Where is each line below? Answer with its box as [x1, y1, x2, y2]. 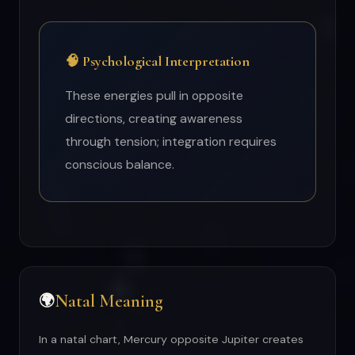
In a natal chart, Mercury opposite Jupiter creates [39, 332, 303, 347]
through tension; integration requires [65, 133, 277, 151]
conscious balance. [65, 156, 174, 174]
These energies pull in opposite [65, 87, 243, 105]
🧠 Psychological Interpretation [65, 52, 250, 71]
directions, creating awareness [65, 110, 242, 128]
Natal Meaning [55, 290, 163, 312]
